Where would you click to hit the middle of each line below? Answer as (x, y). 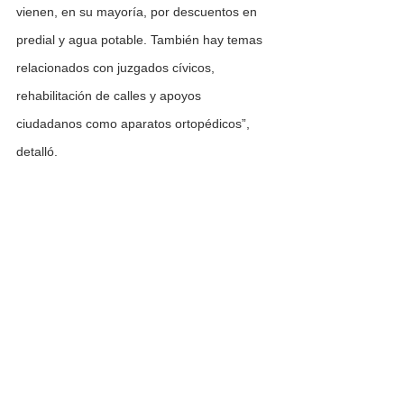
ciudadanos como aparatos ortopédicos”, (135, 124)
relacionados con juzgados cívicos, (117, 68)
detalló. (37, 152)
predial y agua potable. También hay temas (141, 40)
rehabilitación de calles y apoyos (110, 96)
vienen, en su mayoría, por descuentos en (138, 12)
